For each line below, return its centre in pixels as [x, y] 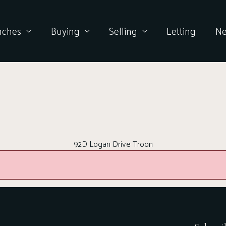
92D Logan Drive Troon [113, 143]
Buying [65, 31]
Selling [123, 31]
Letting [181, 31]
